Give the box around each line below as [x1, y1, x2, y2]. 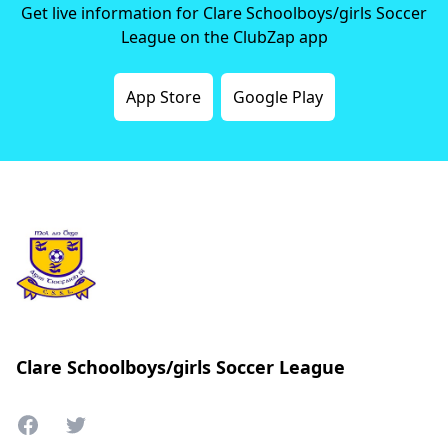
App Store [125, 86, 201, 108]
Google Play [232, 86, 323, 108]
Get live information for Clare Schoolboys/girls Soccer [21, 2, 427, 24]
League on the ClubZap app [120, 26, 328, 48]
